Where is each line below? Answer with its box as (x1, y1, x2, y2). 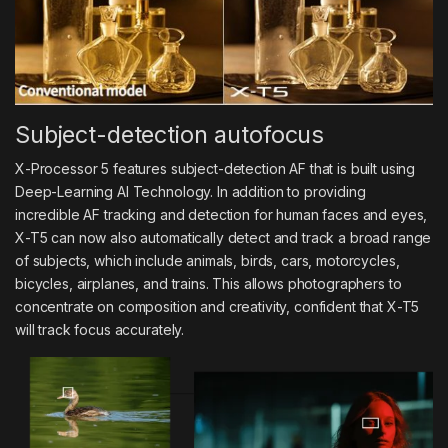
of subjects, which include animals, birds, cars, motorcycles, (15, 251, 400, 269)
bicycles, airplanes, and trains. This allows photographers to (15, 274, 402, 292)
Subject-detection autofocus (15, 119, 325, 149)
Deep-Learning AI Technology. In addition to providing (15, 182, 366, 200)
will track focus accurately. (15, 320, 185, 338)
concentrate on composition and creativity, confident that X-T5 (15, 297, 420, 315)
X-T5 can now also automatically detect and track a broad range (15, 228, 432, 246)
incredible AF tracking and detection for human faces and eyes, (15, 205, 428, 223)
